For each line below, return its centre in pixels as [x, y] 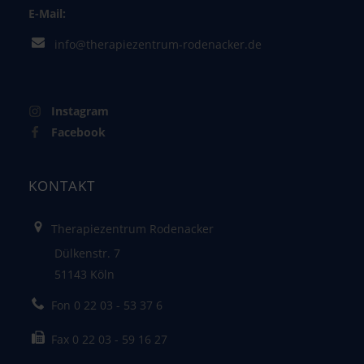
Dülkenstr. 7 [75, 253]
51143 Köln [72, 274]
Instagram [80, 110]
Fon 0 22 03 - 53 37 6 [106, 305]
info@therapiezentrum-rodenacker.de [158, 44]
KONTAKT [62, 185]
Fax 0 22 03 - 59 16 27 [108, 339]
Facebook [79, 132]
